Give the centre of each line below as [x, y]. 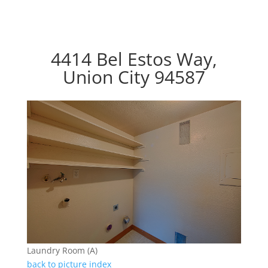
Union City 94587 [134, 77]
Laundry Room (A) [62, 251]
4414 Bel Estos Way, [134, 59]
